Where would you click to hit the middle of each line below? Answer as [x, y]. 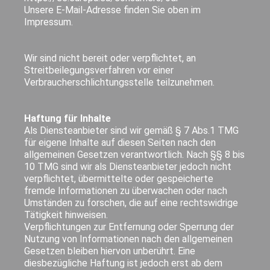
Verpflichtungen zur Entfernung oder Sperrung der [129, 227]
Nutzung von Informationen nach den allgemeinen [129, 239]
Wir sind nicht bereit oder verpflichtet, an [110, 58]
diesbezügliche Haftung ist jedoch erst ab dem [124, 263]
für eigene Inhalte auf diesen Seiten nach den [120, 142]
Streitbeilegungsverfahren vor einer [99, 70]
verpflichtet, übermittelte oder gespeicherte [119, 178]
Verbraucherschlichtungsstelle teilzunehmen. [120, 82]
